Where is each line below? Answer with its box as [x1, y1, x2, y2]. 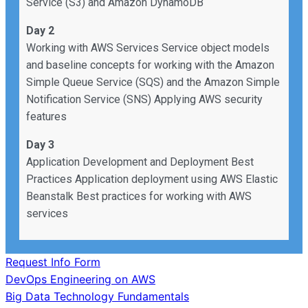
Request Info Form [5, 254, 100, 269]
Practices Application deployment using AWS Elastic [26, 172, 278, 186]
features [26, 109, 67, 123]
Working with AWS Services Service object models [26, 41, 269, 54]
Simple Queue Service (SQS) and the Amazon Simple [26, 75, 280, 89]
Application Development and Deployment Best [26, 155, 254, 168]
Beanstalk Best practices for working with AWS [26, 189, 252, 203]
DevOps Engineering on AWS [5, 272, 155, 286]
